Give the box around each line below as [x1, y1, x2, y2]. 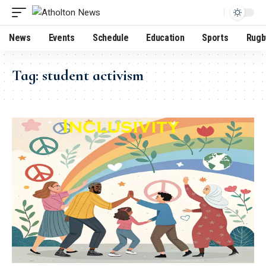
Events [48, 32, 75, 43]
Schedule [92, 32, 129, 43]
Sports [202, 32, 229, 43]
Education [146, 32, 185, 43]
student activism [42, 66, 144, 84]
